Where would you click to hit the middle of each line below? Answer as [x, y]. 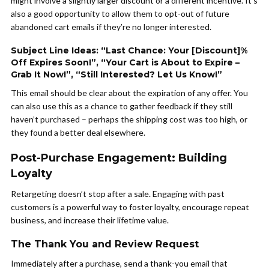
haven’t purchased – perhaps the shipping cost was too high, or [129, 119]
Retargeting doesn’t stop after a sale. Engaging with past [118, 194]
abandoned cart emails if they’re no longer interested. [111, 27]
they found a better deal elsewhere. [78, 132]
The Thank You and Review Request [105, 244]
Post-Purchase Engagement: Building [119, 158]
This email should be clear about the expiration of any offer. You [129, 93]
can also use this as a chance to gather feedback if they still [122, 106]
